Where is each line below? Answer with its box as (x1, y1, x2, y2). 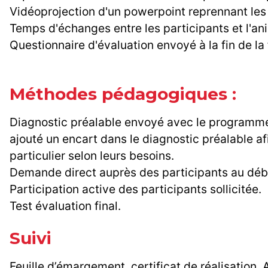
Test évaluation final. (10, 199, 124, 214)
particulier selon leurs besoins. (10, 148, 174, 163)
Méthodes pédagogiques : (10, 84, 236, 105)
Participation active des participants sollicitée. (10, 182, 261, 197)
